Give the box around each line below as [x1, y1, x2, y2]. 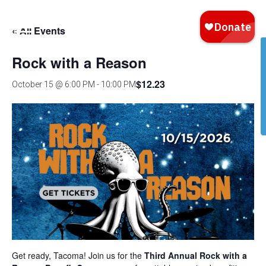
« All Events [12, 24, 65, 37]
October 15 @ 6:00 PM [12, 79, 95, 89]
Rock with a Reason [12, 52, 147, 72]
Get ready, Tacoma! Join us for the [12, 249, 144, 261]
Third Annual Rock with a [144, 249, 247, 261]
